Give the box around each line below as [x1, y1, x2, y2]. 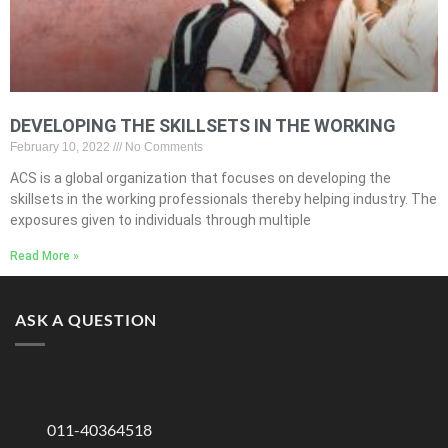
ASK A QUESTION [15, 310, 158, 329]
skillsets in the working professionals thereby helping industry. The [10, 191, 437, 207]
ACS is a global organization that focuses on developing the [10, 170, 391, 186]
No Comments [122, 140, 203, 154]
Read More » [10, 249, 79, 263]
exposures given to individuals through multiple [10, 212, 311, 228]
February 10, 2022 [10, 140, 113, 154]
